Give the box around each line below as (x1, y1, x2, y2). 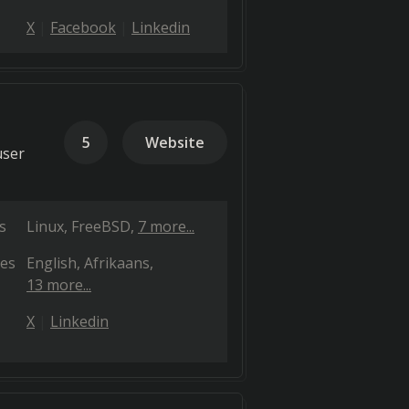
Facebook (50, 17, 116, 37)
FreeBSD (71, 216, 131, 236)
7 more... (138, 216, 194, 236)
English (26, 253, 77, 273)
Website (145, 132, 204, 152)
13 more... (26, 275, 91, 295)
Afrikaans (84, 253, 150, 273)
